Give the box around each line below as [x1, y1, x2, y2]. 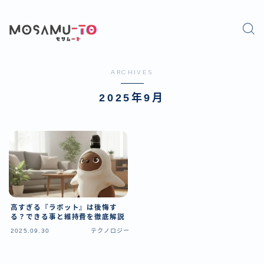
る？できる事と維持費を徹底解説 [11, 213, 126, 220]
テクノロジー [91, 227, 130, 234]
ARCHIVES [111, 68, 153, 76]
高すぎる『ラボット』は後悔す [11, 203, 118, 211]
